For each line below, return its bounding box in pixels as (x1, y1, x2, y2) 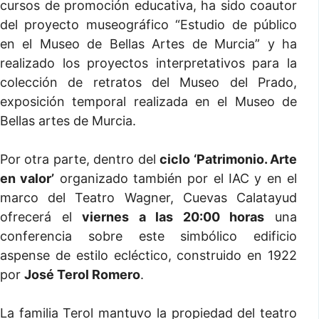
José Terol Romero (24, 267, 140, 282)
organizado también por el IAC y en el (54, 171, 298, 186)
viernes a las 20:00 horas (82, 209, 265, 224)
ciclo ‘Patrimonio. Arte (159, 152, 298, 167)
